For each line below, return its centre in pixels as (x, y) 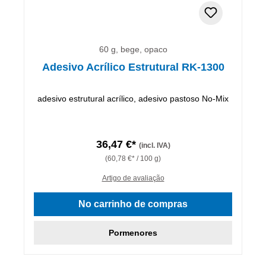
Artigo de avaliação (133, 178)
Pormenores (133, 232)
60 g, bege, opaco (133, 49)
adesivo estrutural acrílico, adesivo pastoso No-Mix (133, 98)
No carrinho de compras (133, 204)
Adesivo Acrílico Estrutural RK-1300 (133, 67)
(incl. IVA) (154, 145)
